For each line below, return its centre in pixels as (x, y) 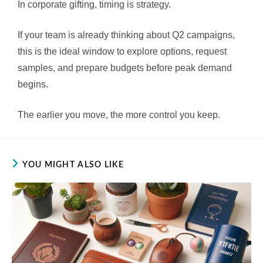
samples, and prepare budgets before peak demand (125, 68)
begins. (33, 84)
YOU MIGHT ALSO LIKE (73, 165)
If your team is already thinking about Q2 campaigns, (126, 35)
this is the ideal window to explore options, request (122, 51)
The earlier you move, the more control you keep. (119, 114)
